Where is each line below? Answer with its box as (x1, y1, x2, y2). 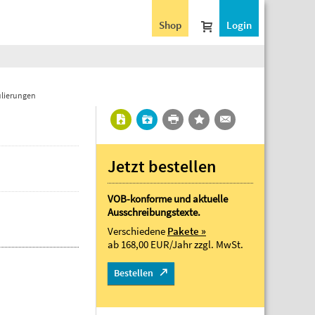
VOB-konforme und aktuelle (108, 192, 228, 205)
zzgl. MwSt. (194, 238, 243, 251)
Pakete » (167, 224, 206, 238)
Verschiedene (108, 224, 167, 238)
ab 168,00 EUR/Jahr (108, 238, 194, 251)
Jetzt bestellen (108, 155, 216, 177)
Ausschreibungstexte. (108, 205, 200, 219)
